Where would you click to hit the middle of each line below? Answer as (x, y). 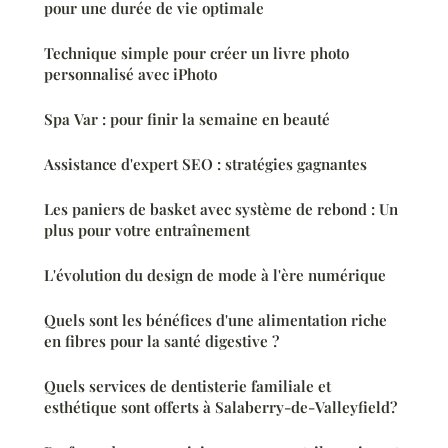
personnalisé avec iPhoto (130, 73)
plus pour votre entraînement (147, 229)
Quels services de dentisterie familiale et (187, 385)
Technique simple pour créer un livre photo (196, 52)
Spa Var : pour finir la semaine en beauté (306, 118)
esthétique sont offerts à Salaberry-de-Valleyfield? (220, 406)
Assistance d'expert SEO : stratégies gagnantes (205, 163)
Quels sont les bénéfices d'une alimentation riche (215, 319)
